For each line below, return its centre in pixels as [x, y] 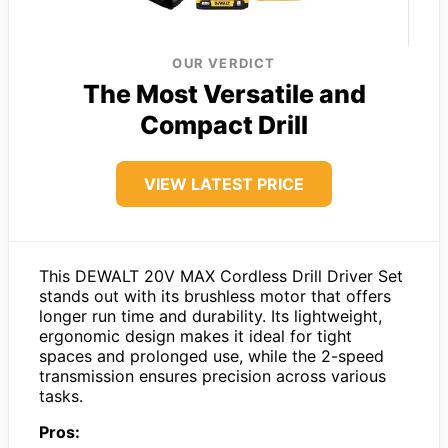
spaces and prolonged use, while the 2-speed [211, 356]
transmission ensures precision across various [212, 376]
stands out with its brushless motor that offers [215, 296]
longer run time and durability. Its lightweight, [210, 316]
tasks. [61, 396]
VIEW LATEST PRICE [224, 184]
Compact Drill [224, 125]
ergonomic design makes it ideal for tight [195, 336]
